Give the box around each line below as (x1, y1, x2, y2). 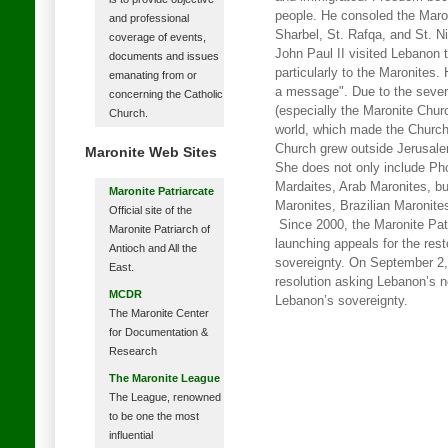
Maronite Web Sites (84, 144, 217, 160)
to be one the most (108, 410, 199, 422)
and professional (108, 12, 189, 24)
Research (108, 345, 157, 357)
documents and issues (108, 50, 219, 62)
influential (108, 429, 153, 441)
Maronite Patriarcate (108, 185, 214, 197)
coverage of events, (108, 31, 206, 43)
